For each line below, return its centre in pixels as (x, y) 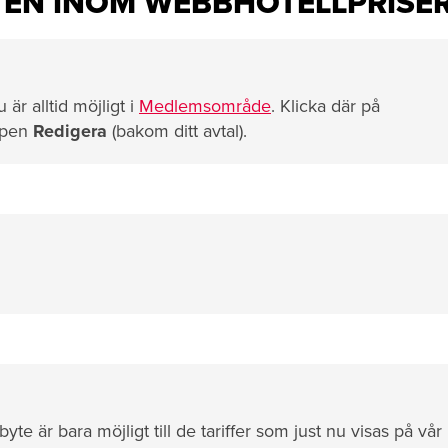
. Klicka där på (325, 106)
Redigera (70, 131)
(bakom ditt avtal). (177, 131)
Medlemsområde (205, 106)
